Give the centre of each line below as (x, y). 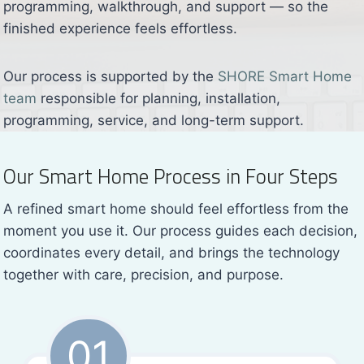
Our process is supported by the (110, 76)
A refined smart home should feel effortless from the (176, 209)
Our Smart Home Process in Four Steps (171, 176)
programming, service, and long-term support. (154, 120)
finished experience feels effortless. (120, 28)
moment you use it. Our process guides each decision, (180, 231)
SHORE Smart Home (285, 76)
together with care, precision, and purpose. (143, 275)
